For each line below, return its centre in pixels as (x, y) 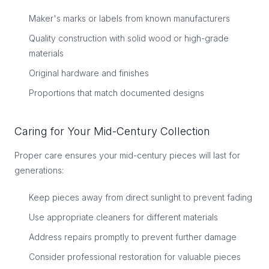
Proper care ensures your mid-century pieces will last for (127, 155)
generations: (39, 170)
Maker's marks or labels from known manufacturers (129, 18)
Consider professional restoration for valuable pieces (135, 257)
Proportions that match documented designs (116, 93)
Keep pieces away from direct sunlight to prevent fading (141, 197)
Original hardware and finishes (89, 73)
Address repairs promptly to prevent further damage (133, 237)
